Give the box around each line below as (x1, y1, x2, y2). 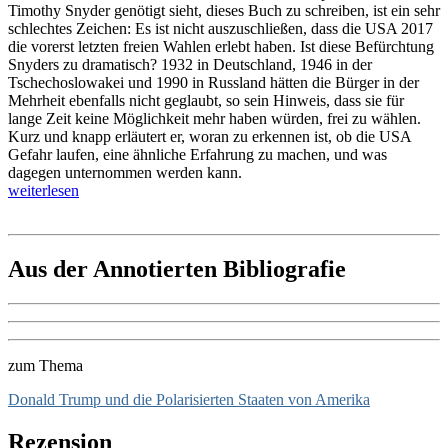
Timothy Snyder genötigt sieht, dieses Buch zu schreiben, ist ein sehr (8, 2, 440, 20)
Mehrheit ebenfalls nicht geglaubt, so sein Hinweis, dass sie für (8, 92, 404, 110)
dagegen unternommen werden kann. (8, 164, 242, 182)
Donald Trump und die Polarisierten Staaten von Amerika (8, 390, 370, 408)
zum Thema (8, 356, 83, 374)
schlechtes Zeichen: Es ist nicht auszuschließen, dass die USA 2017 (8, 20, 433, 38)
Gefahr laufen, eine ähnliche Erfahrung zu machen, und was (8, 146, 387, 164)
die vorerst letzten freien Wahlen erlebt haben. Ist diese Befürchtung (8, 38, 434, 56)
